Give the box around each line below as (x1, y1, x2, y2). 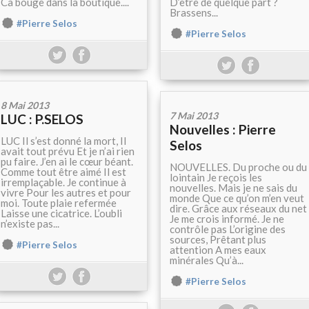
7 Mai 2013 (170, 110, 218, 122)
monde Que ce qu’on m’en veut (170, 192, 304, 205)
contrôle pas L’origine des (170, 223, 286, 236)
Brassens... (170, 6, 218, 19)
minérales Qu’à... (170, 254, 243, 267)
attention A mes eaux (170, 243, 266, 257)
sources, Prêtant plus (170, 233, 266, 246)
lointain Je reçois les (170, 171, 262, 184)
